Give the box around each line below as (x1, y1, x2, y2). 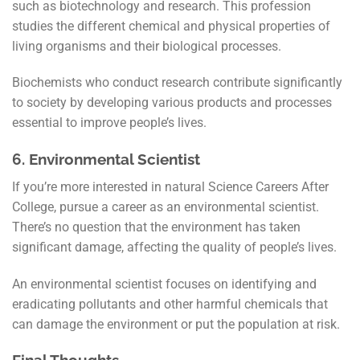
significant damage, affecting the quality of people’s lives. (12, 239, 343, 255)
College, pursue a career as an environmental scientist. (12, 198, 319, 215)
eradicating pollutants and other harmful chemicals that (12, 296, 328, 312)
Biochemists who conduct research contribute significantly (12, 75, 342, 91)
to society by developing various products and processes (12, 95, 332, 111)
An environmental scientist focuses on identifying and (12, 276, 317, 292)
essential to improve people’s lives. (12, 115, 213, 131)
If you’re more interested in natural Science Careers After (12, 178, 329, 194)
